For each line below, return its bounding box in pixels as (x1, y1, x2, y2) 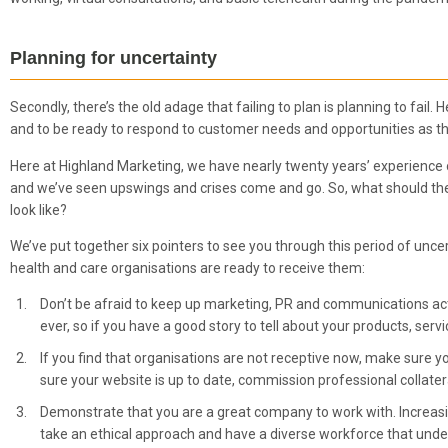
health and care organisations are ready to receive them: (10, 260, 371, 277)
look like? (10, 201, 67, 218)
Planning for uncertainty (10, 48, 217, 69)
